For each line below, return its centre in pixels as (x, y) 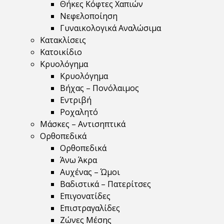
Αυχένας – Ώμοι (90, 172)
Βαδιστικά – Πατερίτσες (105, 184)
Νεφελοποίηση (89, 16)
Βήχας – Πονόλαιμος (99, 88)
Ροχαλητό (79, 112)
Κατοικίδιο (61, 52)
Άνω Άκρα (78, 160)
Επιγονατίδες (85, 196)
